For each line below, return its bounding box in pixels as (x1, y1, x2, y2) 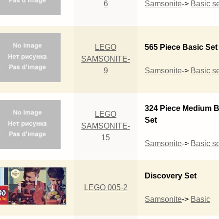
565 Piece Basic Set (145, 43, 218, 51)
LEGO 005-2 (84, 183, 128, 192)
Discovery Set (145, 171, 197, 180)
